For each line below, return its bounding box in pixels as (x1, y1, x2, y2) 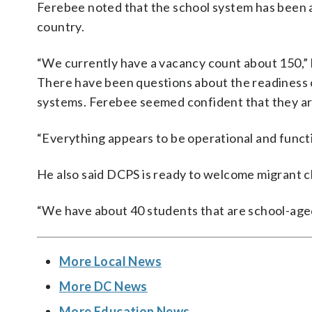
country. (37, 19, 85, 34)
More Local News (59, 253, 162, 269)
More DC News (59, 279, 148, 294)
